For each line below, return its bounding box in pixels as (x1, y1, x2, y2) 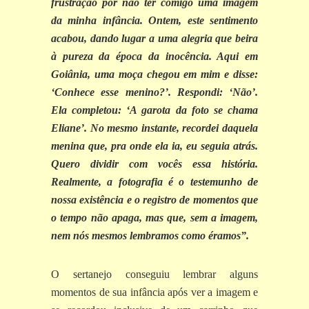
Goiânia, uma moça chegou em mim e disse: (51, 68, 258, 81)
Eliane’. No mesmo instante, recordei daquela (51, 122, 258, 134)
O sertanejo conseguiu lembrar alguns (51, 268, 258, 281)
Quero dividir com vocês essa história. (51, 158, 258, 170)
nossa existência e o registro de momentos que (51, 194, 258, 206)
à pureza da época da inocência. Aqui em (51, 50, 258, 63)
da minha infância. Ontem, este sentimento (51, 14, 258, 27)
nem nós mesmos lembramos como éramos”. (51, 230, 249, 242)
